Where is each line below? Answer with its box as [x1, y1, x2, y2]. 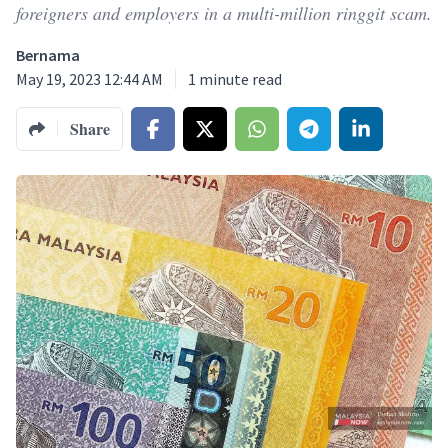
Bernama [16, 45, 80, 65]
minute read [199, 69, 282, 89]
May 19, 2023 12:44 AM [16, 69, 163, 89]
